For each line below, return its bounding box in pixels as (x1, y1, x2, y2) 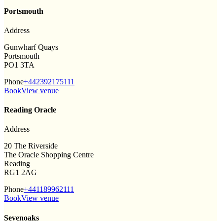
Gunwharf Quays (4, 42, 58, 51)
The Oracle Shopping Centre (4, 150, 94, 159)
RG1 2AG (4, 168, 37, 177)
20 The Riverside (4, 142, 58, 150)
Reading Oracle (4, 106, 56, 114)
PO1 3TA (4, 60, 35, 69)
